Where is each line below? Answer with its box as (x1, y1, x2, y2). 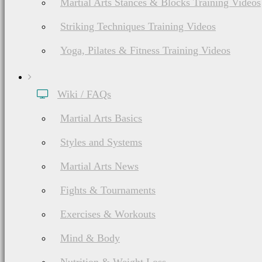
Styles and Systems (60, 136, 142, 148)
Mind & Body (60, 232, 120, 244)
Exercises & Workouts (60, 208, 156, 220)
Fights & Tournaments (60, 184, 156, 196)
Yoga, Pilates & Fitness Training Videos (60, 44, 230, 56)
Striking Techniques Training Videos (60, 20, 216, 32)
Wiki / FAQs (57, 88, 111, 100)
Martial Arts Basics (60, 112, 142, 124)
